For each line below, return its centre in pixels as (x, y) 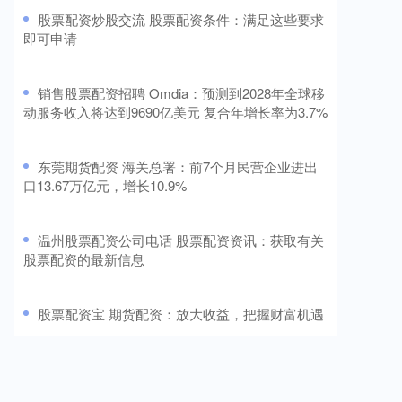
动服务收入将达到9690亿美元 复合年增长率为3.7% (175, 111)
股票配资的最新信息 (84, 258)
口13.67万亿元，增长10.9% (105, 185)
